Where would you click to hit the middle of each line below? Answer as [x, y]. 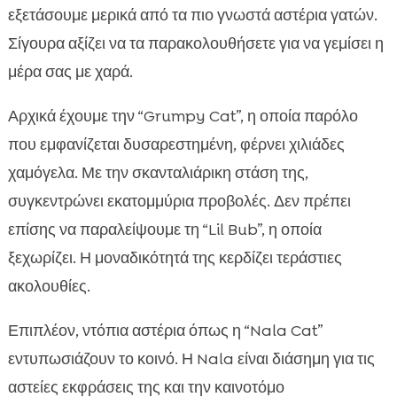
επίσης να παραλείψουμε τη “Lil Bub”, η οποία [164, 230]
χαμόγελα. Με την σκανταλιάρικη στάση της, [158, 173]
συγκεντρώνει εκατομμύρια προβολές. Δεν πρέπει [179, 202]
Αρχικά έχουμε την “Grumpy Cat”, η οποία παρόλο [183, 117]
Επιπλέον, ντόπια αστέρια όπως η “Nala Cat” [165, 331]
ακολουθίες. [49, 287]
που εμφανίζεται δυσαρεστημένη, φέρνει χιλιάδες [176, 145]
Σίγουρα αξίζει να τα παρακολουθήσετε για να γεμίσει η [195, 44]
